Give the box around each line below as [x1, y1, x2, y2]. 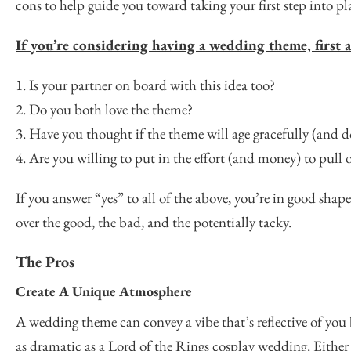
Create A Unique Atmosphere [16, 282, 192, 300]
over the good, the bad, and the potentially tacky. [16, 212, 291, 232]
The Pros [16, 251, 74, 272]
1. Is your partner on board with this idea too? [16, 75, 275, 95]
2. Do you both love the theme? [16, 100, 193, 119]
